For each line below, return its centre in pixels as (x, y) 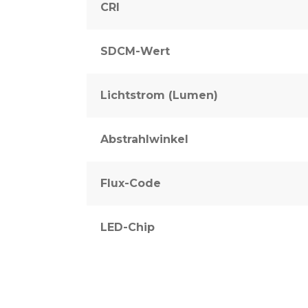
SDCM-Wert (135, 51)
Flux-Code (131, 183)
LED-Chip (128, 227)
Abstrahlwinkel (144, 139)
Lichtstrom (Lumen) (159, 95)
